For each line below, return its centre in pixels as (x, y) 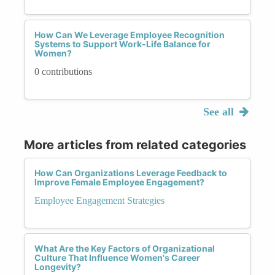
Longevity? (58, 266)
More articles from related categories (135, 145)
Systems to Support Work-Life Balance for (122, 44)
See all (220, 111)
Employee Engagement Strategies (99, 200)
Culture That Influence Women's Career (117, 257)
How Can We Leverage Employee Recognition (130, 34)
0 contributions (63, 71)
